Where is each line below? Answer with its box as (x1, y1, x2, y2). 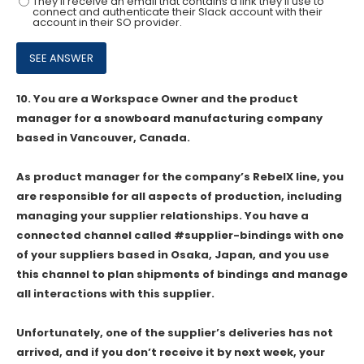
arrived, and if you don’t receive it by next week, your (16, 344, 325, 360)
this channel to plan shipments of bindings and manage (16, 266, 348, 282)
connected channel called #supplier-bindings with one (16, 227, 344, 243)
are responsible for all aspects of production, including (16, 188, 342, 204)
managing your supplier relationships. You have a (16, 207, 309, 223)
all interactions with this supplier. (16, 285, 214, 301)
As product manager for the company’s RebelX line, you (16, 168, 344, 184)
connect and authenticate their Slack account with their (32, 3, 323, 19)
